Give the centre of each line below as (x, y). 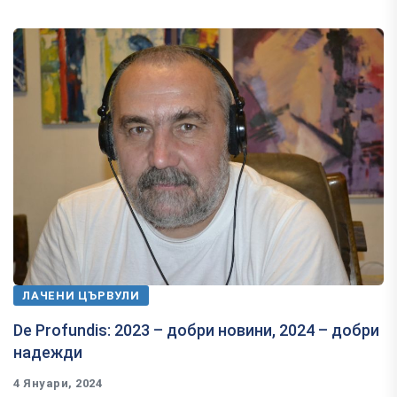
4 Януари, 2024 (58, 383)
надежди (48, 352)
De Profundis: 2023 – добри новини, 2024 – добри (196, 330)
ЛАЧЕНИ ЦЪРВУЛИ (81, 295)
